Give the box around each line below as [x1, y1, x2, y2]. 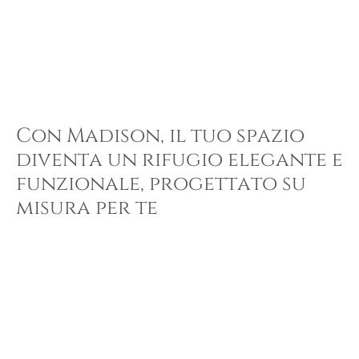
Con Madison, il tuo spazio [16, 123, 305, 150]
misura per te [16, 195, 158, 222]
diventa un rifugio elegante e [16, 147, 343, 174]
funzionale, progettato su [16, 171, 306, 198]
